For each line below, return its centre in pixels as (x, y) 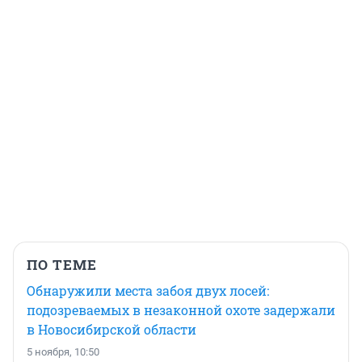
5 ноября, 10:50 (63, 352)
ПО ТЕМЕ (62, 265)
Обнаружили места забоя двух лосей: (148, 291)
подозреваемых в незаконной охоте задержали (181, 310)
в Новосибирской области (112, 330)
